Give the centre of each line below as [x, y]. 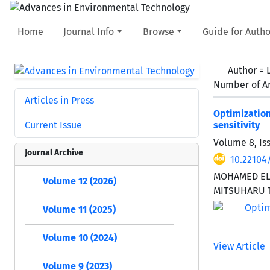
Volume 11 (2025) [79, 209]
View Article [239, 246]
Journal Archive [54, 152]
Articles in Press [59, 100]
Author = [247, 70]
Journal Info [89, 31]
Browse [158, 31]
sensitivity [237, 125]
